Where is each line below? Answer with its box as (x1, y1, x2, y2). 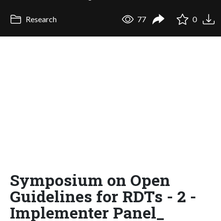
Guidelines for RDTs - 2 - (10, 185, 196, 207)
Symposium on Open (10, 169, 170, 190)
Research (24, 14, 57, 24)
